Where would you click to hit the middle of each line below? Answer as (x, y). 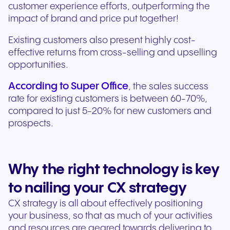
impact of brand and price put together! (93, 19)
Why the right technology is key (114, 170)
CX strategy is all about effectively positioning (106, 204)
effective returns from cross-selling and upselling (113, 53)
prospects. (31, 124)
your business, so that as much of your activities (110, 216)
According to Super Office (68, 87)
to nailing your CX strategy (98, 188)
